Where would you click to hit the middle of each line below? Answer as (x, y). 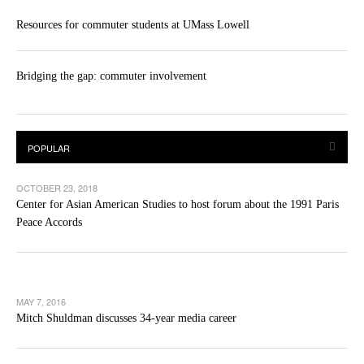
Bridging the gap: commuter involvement (111, 76)
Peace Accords (49, 222)
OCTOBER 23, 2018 (57, 187)
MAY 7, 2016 (41, 301)
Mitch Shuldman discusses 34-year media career (126, 318)
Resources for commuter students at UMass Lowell (133, 24)
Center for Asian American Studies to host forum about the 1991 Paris (178, 204)
